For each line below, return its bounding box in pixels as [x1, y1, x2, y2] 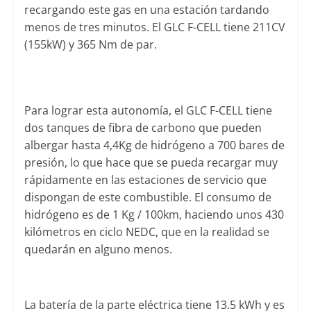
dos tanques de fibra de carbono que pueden [24, 119, 262, 135]
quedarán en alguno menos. [24, 241, 172, 257]
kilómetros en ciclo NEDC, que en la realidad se [24, 224, 269, 239]
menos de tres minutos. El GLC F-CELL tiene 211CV [24, 19, 285, 35]
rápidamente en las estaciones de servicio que [24, 171, 267, 187]
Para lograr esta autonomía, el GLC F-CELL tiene [24, 102, 272, 118]
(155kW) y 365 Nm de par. [24, 36, 157, 52]
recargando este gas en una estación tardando [24, 1, 269, 17]
